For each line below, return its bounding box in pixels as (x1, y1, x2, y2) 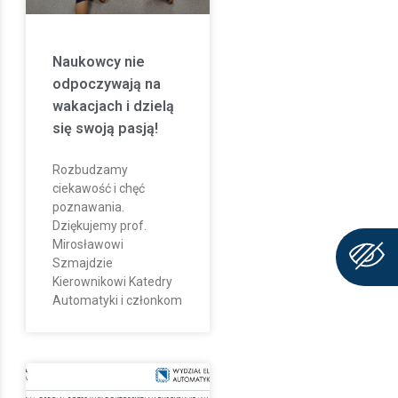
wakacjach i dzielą (52, 97, 174, 115)
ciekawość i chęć (52, 180, 145, 195)
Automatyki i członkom (52, 292, 182, 307)
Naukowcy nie (52, 52, 145, 70)
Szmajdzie (52, 255, 113, 270)
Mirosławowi (52, 236, 123, 251)
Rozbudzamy (52, 162, 128, 177)
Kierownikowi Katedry (52, 274, 172, 289)
